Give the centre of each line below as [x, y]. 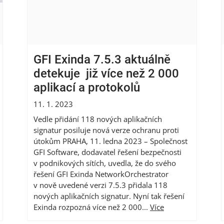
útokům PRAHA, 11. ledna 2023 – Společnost [110, 141]
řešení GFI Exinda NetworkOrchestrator [101, 174]
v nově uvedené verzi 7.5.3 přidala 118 [100, 185]
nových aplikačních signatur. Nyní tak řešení [109, 196]
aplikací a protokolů [87, 87]
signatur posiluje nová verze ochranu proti [106, 130]
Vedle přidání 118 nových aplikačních [98, 119]
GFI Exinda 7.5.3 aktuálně [102, 59]
